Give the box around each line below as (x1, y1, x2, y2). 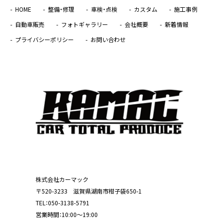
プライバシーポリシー (15, 35, 74, 44)
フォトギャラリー (61, 20, 108, 29)
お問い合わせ (90, 35, 126, 44)
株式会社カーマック (36, 175, 89, 184)
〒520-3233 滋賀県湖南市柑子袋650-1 (36, 186, 142, 196)
